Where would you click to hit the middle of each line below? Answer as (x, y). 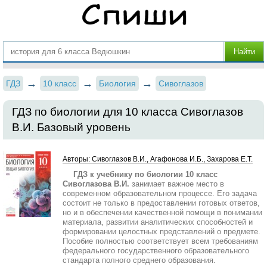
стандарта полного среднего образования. (139, 260)
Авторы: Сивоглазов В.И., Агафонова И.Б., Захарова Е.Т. (158, 159)
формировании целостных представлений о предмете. (162, 232)
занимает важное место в (178, 184)
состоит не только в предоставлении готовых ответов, (161, 203)
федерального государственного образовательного (156, 251)
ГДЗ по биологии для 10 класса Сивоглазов (128, 112)
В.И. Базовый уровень (71, 127)
